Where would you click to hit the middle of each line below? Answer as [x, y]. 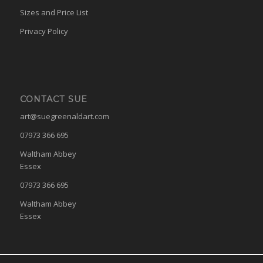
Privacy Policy [44, 31]
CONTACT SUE [53, 99]
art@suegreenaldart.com [64, 116]
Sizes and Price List [54, 12]
